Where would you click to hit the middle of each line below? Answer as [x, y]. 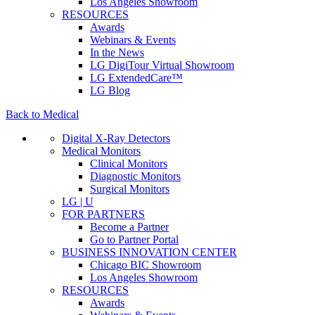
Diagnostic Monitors [135, 176]
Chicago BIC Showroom [146, 265]
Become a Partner [129, 227]
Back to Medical [42, 114]
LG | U [78, 201]
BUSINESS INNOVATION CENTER [149, 252]
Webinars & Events [133, 40]
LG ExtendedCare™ [136, 78]
